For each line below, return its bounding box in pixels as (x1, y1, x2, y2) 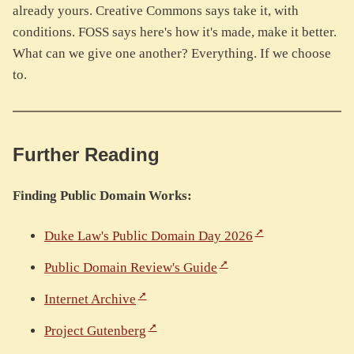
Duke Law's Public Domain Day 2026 (44, 228, 253, 244)
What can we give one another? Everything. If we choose (13, 46, 331, 62)
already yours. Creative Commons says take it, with (13, 3, 299, 19)
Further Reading (13, 144, 165, 166)
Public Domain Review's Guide (44, 260, 217, 276)
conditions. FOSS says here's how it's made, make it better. (13, 24, 337, 40)
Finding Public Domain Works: (13, 188, 192, 204)
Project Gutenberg (44, 323, 146, 339)
